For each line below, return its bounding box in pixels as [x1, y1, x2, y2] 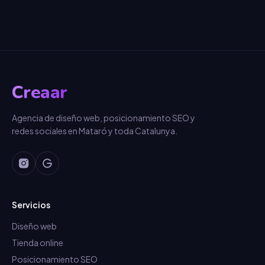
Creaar [12, 80, 67, 105]
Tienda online [12, 237, 63, 248]
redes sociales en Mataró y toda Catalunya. [12, 125, 177, 136]
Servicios [12, 199, 50, 210]
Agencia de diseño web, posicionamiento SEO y [12, 112, 195, 123]
